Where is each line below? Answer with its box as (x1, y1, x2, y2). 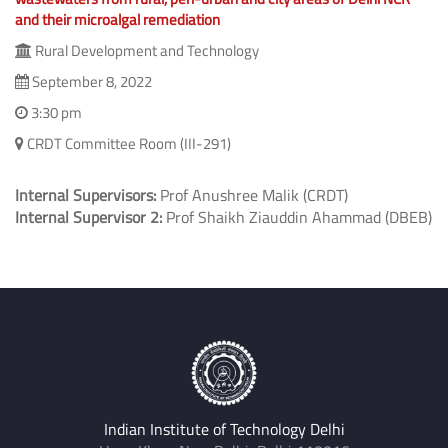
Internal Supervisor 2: (15, 204, 162, 229)
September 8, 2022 (29, 69, 152, 93)
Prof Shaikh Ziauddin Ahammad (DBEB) (162, 204, 432, 229)
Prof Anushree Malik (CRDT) (156, 182, 348, 207)
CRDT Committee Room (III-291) (24, 131, 231, 155)
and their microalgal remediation (15, 7, 220, 31)
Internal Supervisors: (15, 182, 156, 207)
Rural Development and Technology (32, 38, 259, 62)
